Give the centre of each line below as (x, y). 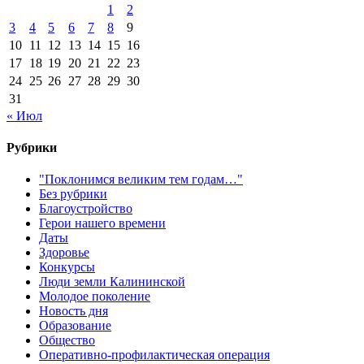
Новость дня (74, 311)
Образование (75, 326)
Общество (67, 340)
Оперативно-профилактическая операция (154, 355)
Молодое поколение (95, 297)
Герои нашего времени (102, 223)
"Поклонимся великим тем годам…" (141, 180)
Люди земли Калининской (112, 282)
